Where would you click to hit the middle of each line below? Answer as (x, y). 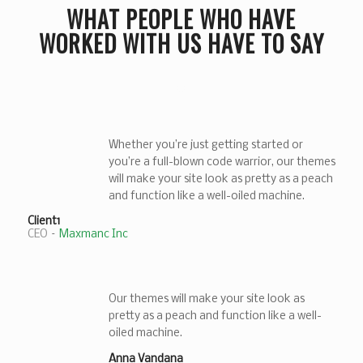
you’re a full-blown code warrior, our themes (222, 162)
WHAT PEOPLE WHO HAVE (181, 19)
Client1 (43, 222)
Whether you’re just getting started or (205, 145)
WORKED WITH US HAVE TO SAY (181, 43)
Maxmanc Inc (93, 235)
